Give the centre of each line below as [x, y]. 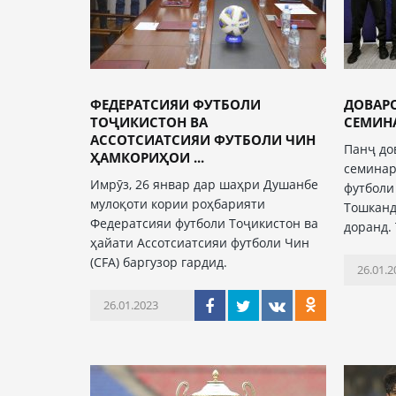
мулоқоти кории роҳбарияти [178, 204]
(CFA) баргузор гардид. [159, 262]
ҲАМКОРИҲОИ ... [147, 157]
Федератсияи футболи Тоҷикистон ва [204, 223]
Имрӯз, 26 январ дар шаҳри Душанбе [204, 184]
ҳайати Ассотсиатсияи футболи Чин [200, 243]
